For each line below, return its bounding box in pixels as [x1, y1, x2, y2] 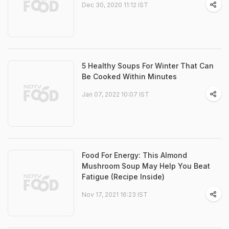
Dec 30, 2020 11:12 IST [82, 1, 148, 9]
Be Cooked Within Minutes [82, 72, 177, 81]
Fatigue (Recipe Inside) [82, 172, 165, 181]
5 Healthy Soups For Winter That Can [82, 61, 214, 70]
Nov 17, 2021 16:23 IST [82, 191, 148, 198]
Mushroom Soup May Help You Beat [82, 162, 210, 170]
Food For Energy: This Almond [82, 151, 187, 159]
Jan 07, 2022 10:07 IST [82, 90, 149, 98]
